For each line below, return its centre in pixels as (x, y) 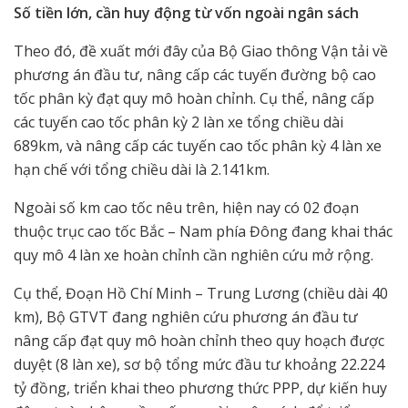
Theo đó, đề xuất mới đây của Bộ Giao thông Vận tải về (201, 51)
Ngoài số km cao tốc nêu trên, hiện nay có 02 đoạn (186, 207)
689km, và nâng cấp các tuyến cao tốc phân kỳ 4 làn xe (198, 145)
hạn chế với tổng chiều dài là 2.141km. (142, 169)
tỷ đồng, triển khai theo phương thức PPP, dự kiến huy (200, 388)
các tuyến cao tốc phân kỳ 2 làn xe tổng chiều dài (178, 122)
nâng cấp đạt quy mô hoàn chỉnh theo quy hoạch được (199, 340)
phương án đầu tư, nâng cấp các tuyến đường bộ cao (195, 74)
